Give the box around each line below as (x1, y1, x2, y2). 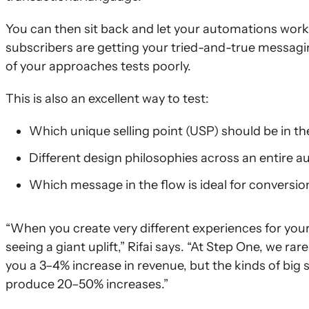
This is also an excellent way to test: (6, 91, 209, 106)
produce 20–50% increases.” (6, 277, 168, 292)
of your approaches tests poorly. (6, 59, 191, 74)
